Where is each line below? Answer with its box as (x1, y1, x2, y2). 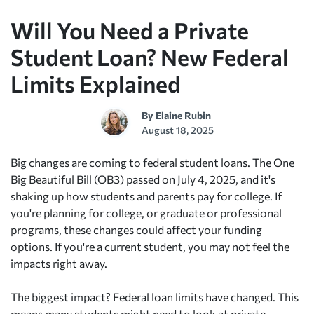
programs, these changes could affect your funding (11, 222, 262, 236)
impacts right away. (11, 256, 107, 270)
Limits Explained (11, 69, 181, 97)
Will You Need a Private (11, 15, 249, 44)
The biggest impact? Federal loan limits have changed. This (11, 289, 299, 303)
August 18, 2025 (142, 123, 214, 136)
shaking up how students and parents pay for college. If (11, 189, 282, 203)
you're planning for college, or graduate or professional (11, 205, 282, 219)
